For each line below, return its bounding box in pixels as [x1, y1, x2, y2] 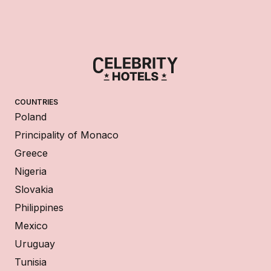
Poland [15, 110, 47, 123]
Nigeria [15, 165, 47, 177]
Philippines [15, 201, 64, 214]
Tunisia [15, 255, 47, 268]
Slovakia [15, 183, 53, 195]
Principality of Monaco [15, 128, 119, 141]
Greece [15, 146, 48, 159]
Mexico [15, 219, 48, 232]
